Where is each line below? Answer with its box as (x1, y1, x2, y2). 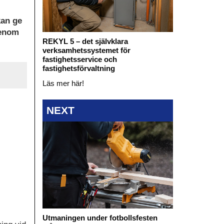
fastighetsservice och (42, 54, 117, 63)
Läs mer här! (42, 78, 84, 87)
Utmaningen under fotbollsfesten (42, 213, 157, 222)
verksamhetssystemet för (42, 45, 130, 54)
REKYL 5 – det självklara (42, 36, 128, 45)
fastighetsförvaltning (42, 63, 115, 72)
